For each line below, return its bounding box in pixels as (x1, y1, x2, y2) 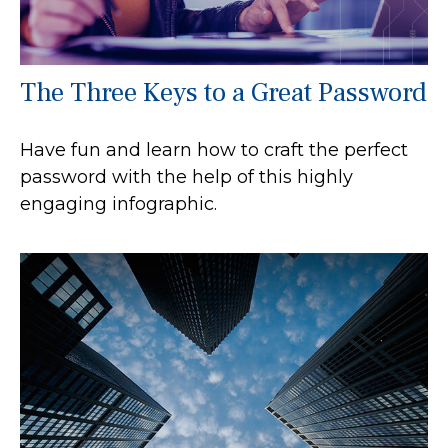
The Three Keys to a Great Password (20, 74, 427, 110)
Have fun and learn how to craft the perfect (20, 138, 408, 161)
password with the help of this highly (20, 165, 353, 188)
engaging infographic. (20, 192, 217, 215)
